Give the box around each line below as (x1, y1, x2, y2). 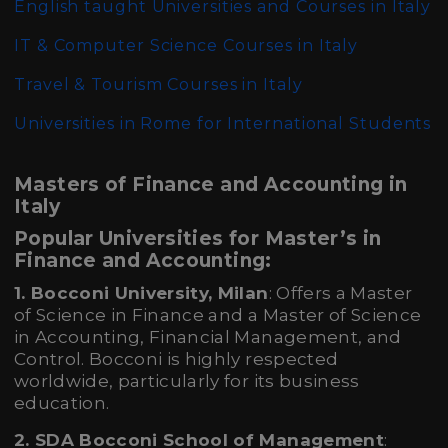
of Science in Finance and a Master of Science (14, 305, 422, 325)
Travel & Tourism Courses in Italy (14, 75, 303, 94)
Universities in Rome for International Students (14, 114, 432, 133)
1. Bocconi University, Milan (14, 283, 269, 303)
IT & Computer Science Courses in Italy (14, 36, 359, 55)
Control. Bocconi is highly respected (14, 349, 339, 369)
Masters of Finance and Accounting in (14, 173, 408, 196)
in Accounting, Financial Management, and (14, 327, 402, 347)
